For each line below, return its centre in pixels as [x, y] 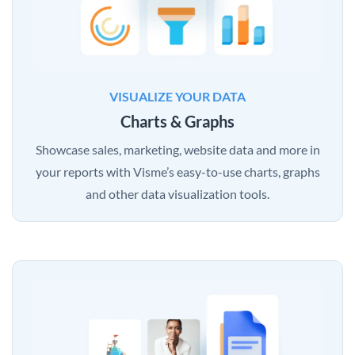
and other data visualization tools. [177, 194]
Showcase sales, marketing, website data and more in [177, 150]
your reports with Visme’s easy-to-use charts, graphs [177, 172]
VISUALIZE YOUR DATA [177, 97]
